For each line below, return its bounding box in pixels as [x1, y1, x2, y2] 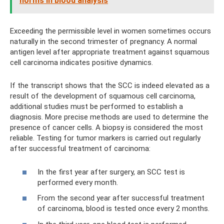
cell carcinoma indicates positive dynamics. [10, 58, 153, 67]
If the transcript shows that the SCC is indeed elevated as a [10, 81, 209, 90]
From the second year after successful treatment [37, 193, 204, 202]
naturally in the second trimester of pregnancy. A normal [10, 37, 197, 46]
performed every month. [37, 177, 118, 187]
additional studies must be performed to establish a [10, 102, 183, 111]
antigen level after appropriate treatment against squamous [10, 47, 209, 56]
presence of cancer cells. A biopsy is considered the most [10, 123, 203, 132]
